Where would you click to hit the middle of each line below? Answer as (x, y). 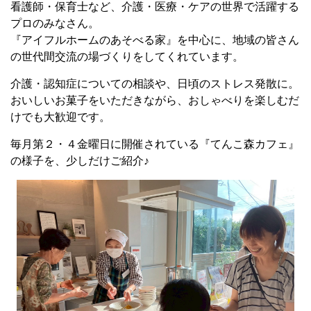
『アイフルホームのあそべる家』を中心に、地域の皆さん (155, 40)
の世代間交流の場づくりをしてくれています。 (127, 57)
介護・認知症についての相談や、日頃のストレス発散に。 (155, 84)
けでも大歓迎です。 (60, 117)
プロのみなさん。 (55, 24)
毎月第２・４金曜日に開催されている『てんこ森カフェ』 (155, 144)
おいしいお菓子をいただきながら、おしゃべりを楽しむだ (155, 101)
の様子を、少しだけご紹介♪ (80, 161)
